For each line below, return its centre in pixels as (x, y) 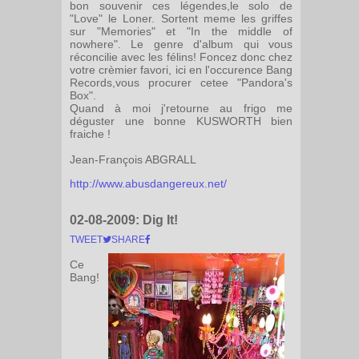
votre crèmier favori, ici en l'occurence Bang (181, 70)
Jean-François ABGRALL (133, 160)
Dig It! (160, 220)
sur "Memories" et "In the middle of (181, 32)
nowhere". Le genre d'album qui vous (181, 44)
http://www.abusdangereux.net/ (148, 184)
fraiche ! (90, 134)
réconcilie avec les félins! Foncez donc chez (181, 57)
